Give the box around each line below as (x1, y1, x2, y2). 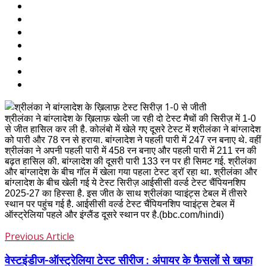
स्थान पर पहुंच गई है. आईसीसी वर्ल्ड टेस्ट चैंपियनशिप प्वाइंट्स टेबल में (5, 199, 235, 210)
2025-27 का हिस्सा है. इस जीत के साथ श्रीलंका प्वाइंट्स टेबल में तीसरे (5, 188, 247, 199)
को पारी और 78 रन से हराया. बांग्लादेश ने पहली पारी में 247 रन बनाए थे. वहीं (5, 135, 261, 145)
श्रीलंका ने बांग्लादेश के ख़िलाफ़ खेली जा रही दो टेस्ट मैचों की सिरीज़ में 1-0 (5, 113, 256, 124)
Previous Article (5, 230, 74, 243)
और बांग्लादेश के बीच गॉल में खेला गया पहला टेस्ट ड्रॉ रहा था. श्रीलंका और (5, 167, 257, 178)
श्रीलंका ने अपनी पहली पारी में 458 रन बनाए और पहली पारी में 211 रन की (5, 145, 256, 156)
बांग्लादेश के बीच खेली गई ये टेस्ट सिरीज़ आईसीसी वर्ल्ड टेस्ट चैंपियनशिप (5, 178, 246, 188)
